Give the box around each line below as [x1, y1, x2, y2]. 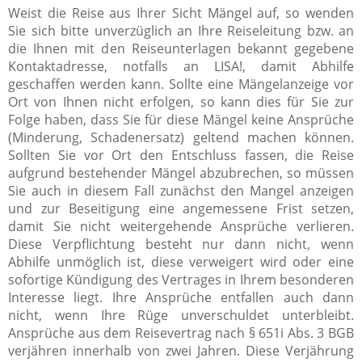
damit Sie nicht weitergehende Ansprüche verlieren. [8, 217, 354, 235]
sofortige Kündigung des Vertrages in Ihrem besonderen [8, 270, 354, 288]
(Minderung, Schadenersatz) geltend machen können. [8, 128, 354, 146]
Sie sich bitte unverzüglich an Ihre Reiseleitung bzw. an [8, 21, 354, 40]
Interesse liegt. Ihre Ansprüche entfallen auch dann [8, 288, 354, 306]
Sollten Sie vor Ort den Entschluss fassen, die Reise [8, 145, 354, 164]
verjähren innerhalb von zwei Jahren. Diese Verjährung [8, 341, 354, 360]
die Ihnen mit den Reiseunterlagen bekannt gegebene [8, 39, 354, 57]
